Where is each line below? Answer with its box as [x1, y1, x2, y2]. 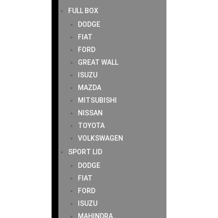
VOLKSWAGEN [77, 134, 123, 142]
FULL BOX [68, 7, 98, 15]
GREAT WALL [77, 58, 118, 66]
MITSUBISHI [77, 96, 117, 104]
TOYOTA [77, 122, 105, 129]
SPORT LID [68, 148, 102, 156]
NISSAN [77, 109, 103, 117]
